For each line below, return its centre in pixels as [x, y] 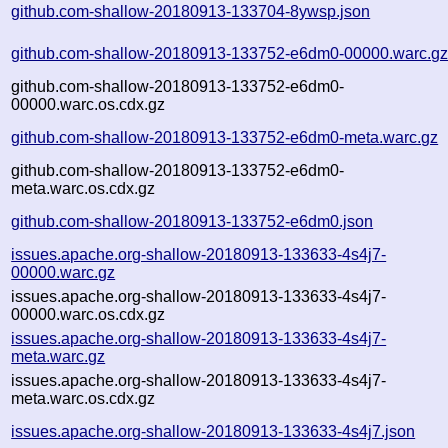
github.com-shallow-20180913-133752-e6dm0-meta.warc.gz [225, 137]
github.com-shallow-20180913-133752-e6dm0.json [192, 221]
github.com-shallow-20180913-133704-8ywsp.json [191, 11]
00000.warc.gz [63, 272]
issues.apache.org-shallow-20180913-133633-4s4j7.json [213, 431]
